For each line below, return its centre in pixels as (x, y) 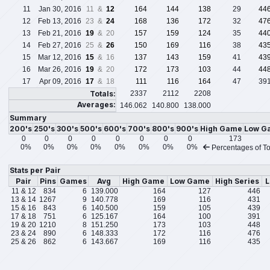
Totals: (103, 94)
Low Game (190, 181)
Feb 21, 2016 (60, 33)
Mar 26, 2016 (60, 70)
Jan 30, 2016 (60, 9)
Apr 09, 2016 (60, 82)
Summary (28, 118)
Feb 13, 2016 (60, 21)
